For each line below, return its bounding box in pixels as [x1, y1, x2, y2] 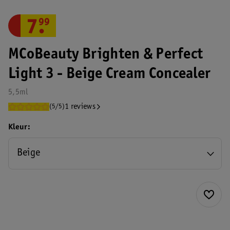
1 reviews [65, 103, 95, 111]
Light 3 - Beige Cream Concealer [8, 67, 211, 82]
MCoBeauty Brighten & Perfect [8, 47, 203, 63]
